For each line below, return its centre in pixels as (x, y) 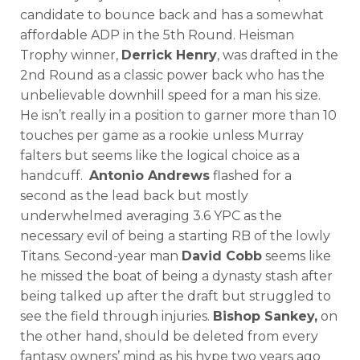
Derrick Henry (169, 55)
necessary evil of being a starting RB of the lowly (175, 235)
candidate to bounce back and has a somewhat (172, 14)
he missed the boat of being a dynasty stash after (176, 276)
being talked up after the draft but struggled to (176, 296)
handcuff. (55, 175)
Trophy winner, (71, 55)
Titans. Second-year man (101, 256)
